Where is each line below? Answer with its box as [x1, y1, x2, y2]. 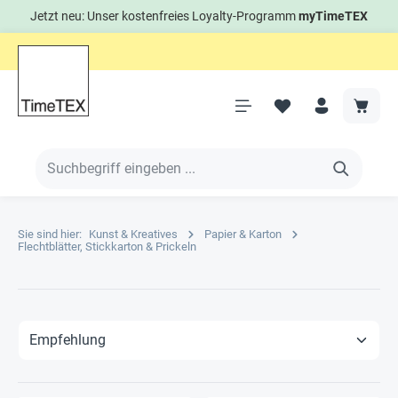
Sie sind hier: [18, 227, 82, 241]
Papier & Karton [204, 227, 282, 241]
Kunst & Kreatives [89, 227, 178, 241]
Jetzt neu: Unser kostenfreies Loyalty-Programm [30, 9, 298, 23]
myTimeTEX [298, 9, 368, 23]
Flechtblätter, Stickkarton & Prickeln [18, 240, 196, 253]
